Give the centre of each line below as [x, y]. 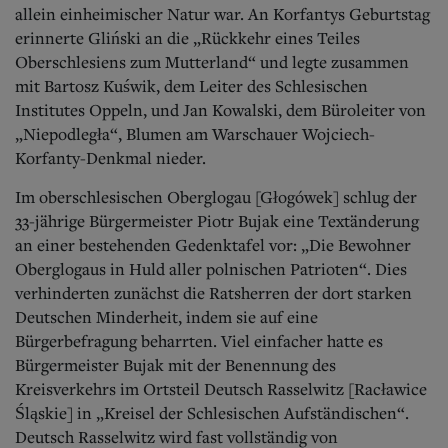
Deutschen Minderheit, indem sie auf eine [166, 316]
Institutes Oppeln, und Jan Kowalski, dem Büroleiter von [220, 109]
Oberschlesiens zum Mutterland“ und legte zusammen [212, 61]
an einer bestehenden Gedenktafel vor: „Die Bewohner [213, 244]
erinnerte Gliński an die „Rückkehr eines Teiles [187, 37]
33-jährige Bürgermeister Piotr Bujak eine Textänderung [217, 220]
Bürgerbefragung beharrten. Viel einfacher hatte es [199, 340]
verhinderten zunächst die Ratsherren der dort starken [213, 292]
